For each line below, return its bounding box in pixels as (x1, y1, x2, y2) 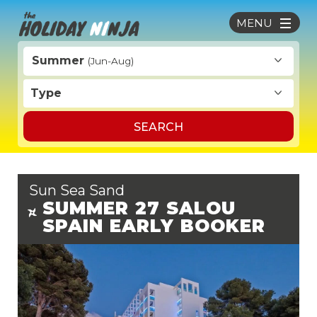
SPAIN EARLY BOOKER (42, 215, 265, 236)
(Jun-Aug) (88, 55, 134, 67)
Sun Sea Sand (29, 182, 125, 199)
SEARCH (134, 120, 183, 134)
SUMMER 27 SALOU (42, 197, 236, 219)
